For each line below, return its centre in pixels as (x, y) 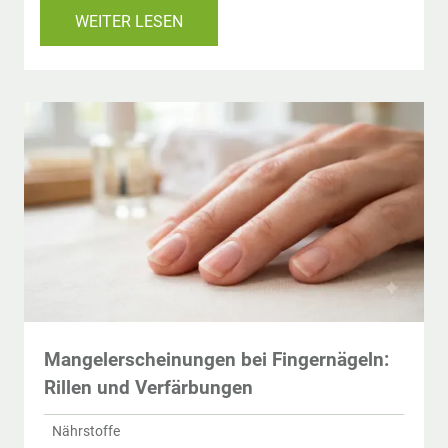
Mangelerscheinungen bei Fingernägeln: (216, 359)
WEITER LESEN (129, 21)
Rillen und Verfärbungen (148, 387)
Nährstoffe (86, 431)
